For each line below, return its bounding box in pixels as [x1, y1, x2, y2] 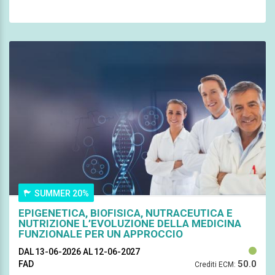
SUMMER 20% [34, 188, 89, 198]
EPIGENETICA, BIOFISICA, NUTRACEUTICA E [18, 206, 233, 219]
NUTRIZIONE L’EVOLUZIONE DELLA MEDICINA [18, 217, 241, 230]
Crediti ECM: [195, 260, 236, 269]
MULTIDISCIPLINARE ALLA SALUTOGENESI [18, 238, 227, 250]
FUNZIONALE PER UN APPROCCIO [18, 227, 183, 240]
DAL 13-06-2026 [18, 246, 83, 257]
